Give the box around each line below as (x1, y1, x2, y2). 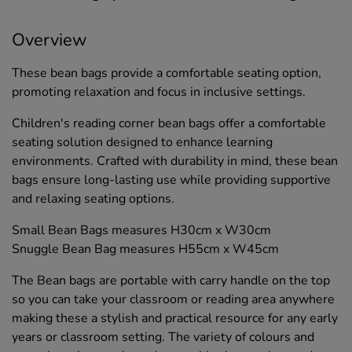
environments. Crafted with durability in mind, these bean (12, 152, 338, 170)
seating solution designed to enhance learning (12, 133, 273, 151)
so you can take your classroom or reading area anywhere (12, 290, 335, 308)
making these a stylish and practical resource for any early (12, 309, 338, 327)
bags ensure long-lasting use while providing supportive (12, 170, 331, 189)
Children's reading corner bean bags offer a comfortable (12, 114, 326, 132)
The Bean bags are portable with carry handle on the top (12, 271, 330, 289)
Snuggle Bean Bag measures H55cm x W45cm (12, 240, 279, 258)
